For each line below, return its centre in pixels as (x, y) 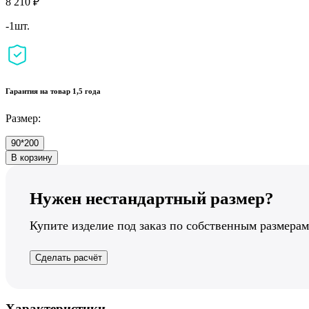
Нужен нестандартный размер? (152, 198)
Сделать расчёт (69, 257)
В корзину (32, 157)
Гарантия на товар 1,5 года (53, 91)
